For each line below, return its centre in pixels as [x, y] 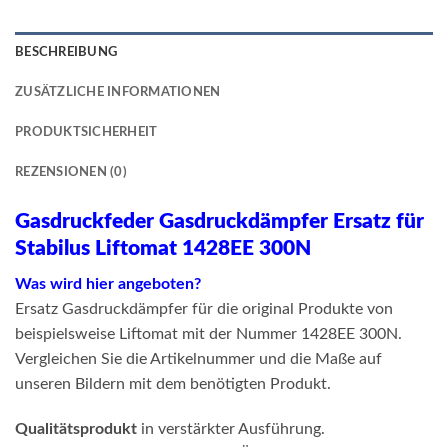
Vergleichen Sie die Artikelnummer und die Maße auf [198, 358]
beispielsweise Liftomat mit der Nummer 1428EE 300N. [208, 333]
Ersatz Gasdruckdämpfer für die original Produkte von [204, 308]
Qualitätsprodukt [76, 429]
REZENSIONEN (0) [71, 172]
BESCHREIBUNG [66, 52]
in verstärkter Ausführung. [231, 429]
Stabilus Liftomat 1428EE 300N [163, 249]
